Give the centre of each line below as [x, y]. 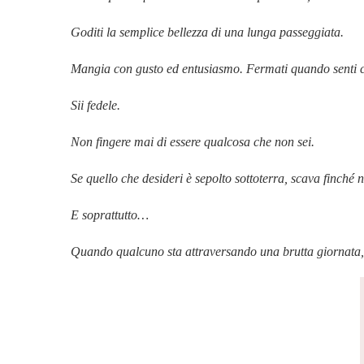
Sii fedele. [95, 105]
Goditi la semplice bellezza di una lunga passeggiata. [207, 32]
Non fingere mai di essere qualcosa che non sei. [193, 141]
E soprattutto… [110, 214]
